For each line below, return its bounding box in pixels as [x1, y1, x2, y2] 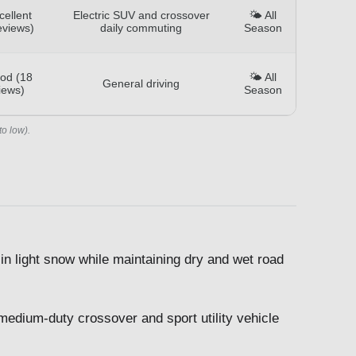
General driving [103, 76, 180, 90]
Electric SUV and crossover [72, 8, 210, 21]
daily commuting [100, 21, 182, 34]
